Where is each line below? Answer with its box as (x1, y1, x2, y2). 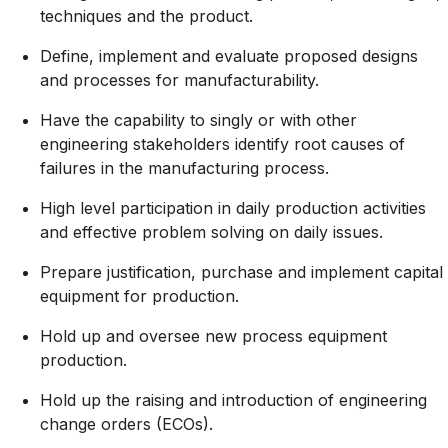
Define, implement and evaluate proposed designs (40, 45, 418, 66)
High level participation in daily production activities (40, 197, 426, 218)
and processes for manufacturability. (40, 69, 319, 90)
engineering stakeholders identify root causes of (40, 133, 405, 154)
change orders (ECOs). (40, 413, 213, 434)
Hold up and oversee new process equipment (40, 325, 387, 346)
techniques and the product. (40, 5, 253, 26)
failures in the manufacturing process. (40, 157, 329, 178)
